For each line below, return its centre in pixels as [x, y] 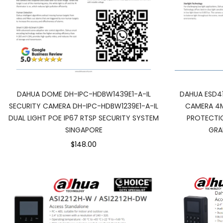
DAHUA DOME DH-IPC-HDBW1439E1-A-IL [84, 94]
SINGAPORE [84, 130]
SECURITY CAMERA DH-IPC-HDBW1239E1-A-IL [84, 106]
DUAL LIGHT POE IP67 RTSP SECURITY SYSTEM [84, 118]
